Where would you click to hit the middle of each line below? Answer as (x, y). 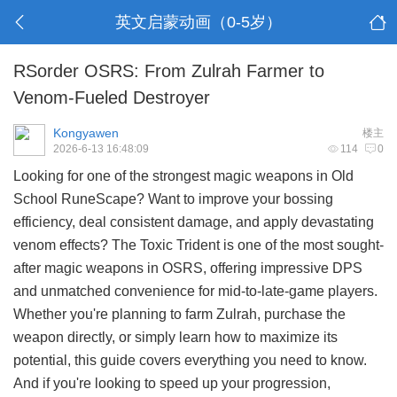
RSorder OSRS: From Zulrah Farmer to (169, 71)
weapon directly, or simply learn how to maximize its (175, 337)
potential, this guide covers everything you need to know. (190, 360)
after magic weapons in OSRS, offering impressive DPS (188, 268)
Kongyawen (86, 133)
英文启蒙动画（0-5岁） (198, 22)
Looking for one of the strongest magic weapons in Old (183, 176)
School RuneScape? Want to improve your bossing (173, 199)
